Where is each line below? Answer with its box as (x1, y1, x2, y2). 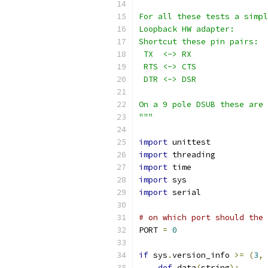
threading (167, 150, 215, 160)
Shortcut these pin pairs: (139, 36, 258, 47)
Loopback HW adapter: (139, 24, 234, 34)
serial (167, 187, 201, 197)
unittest (167, 137, 211, 147)
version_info (172, 250, 234, 260)
